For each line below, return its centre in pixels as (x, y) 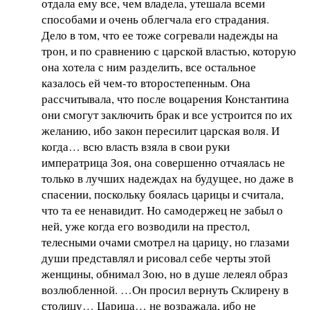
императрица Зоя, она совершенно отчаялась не (163, 162)
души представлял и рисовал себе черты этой (156, 257)
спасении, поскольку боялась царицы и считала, (163, 194)
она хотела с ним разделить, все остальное (149, 66)
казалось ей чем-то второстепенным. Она (146, 82)
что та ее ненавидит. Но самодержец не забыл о (162, 210)
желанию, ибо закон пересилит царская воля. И (161, 130)
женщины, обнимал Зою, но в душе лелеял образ (165, 273)
